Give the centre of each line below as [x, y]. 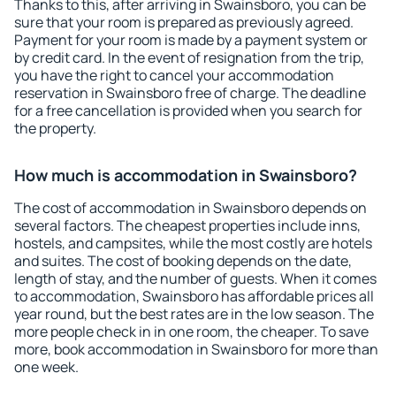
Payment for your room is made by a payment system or [191, 40]
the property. [55, 128]
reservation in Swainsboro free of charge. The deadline [190, 93]
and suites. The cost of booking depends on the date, [183, 261]
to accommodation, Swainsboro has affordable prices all [194, 296]
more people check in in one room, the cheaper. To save [191, 331]
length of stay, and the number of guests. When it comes [195, 278]
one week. [46, 367]
